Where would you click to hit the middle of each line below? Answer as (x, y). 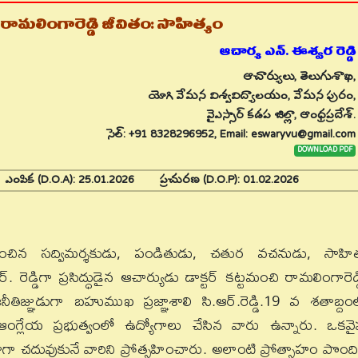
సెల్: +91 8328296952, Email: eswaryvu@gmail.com (231, 135)
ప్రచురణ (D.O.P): (201, 180)
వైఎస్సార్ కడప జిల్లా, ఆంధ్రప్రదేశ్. (280, 115)
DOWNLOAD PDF (324, 151)
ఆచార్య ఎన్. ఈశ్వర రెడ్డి (287, 51)
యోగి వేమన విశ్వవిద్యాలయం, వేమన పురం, (251, 96)
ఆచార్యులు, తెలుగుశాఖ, (299, 77)
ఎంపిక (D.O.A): (40, 180)
